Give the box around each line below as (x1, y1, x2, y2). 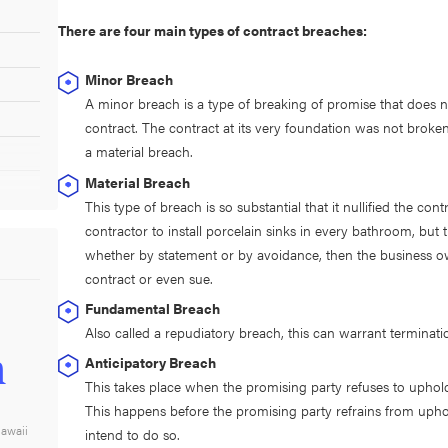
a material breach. (85, 141, 194, 162)
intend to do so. (85, 423, 181, 444)
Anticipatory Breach (85, 351, 217, 372)
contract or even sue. (85, 267, 214, 288)
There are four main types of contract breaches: (58, 20, 368, 41)
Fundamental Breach (85, 297, 221, 318)
